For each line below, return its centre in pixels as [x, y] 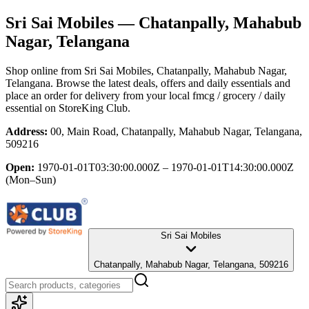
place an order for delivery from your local [98, 95]
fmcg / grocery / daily [239, 95]
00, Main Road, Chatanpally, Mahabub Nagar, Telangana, [176, 131]
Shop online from [45, 70]
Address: [27, 131]
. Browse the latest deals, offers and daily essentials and [170, 83]
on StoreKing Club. [86, 108]
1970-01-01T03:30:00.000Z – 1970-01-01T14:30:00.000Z [166, 167]
